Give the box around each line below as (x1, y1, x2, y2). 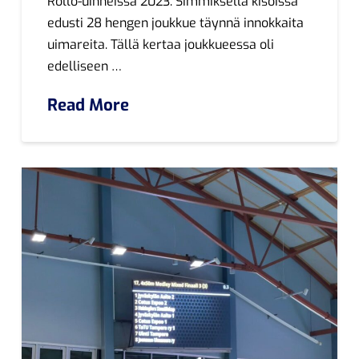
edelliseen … (47, 58, 123, 75)
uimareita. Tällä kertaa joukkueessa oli (47, 36, 275, 54)
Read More (47, 94, 130, 117)
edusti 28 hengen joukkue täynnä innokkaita (47, 14, 305, 32)
